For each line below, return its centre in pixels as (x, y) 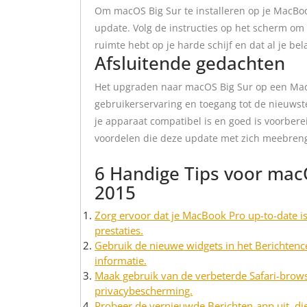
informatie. (121, 260)
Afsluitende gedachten (190, 63)
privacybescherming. (144, 291)
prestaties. (119, 230)
